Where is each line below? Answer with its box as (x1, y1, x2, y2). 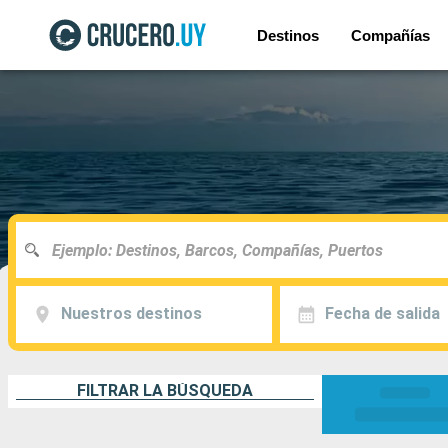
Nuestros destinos (60, 304, 202, 324)
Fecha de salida (324, 304, 440, 324)
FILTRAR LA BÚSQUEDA (77, 381, 253, 400)
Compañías (350, 26, 430, 44)
